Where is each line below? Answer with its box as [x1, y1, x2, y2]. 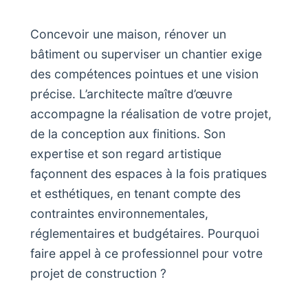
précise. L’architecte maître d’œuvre [30, 87, 232, 102]
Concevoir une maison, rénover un [30, 27, 226, 42]
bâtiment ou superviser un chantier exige [30, 47, 262, 62]
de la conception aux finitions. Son [30, 126, 225, 142]
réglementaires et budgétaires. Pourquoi [30, 226, 259, 241]
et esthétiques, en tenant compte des [30, 186, 241, 201]
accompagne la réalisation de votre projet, [30, 107, 272, 122]
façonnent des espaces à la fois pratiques [30, 166, 267, 181]
